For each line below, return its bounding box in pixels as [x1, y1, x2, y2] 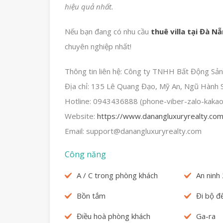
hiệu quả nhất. [65, 1, 113, 11]
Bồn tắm [77, 190, 106, 201]
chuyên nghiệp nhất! [65, 41, 131, 51]
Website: [65, 111, 97, 121]
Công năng [65, 148, 106, 160]
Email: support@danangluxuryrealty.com [65, 125, 202, 136]
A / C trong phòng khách [77, 170, 158, 180]
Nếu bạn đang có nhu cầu [65, 26, 151, 36]
